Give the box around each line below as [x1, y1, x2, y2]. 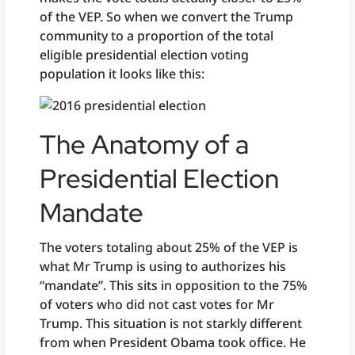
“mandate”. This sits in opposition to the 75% [40, 277, 308, 295]
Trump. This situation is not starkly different [40, 315, 303, 333]
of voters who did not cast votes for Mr [40, 296, 275, 314]
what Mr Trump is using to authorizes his [40, 258, 287, 276]
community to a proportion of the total [40, 27, 274, 45]
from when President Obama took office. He [40, 334, 307, 352]
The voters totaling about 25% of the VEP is [40, 239, 299, 257]
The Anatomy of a [40, 127, 250, 162]
